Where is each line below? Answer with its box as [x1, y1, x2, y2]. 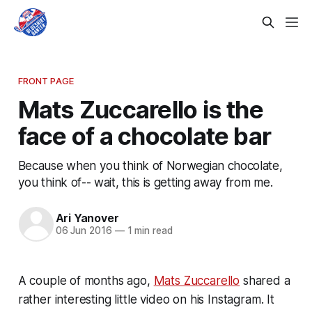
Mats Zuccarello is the [17, 94, 263, 124]
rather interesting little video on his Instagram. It [17, 292, 274, 306]
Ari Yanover [55, 211, 119, 226]
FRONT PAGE [17, 75, 75, 86]
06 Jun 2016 [55, 225, 112, 237]
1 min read [124, 225, 173, 237]
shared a [240, 273, 290, 288]
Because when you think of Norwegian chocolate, [17, 157, 283, 173]
